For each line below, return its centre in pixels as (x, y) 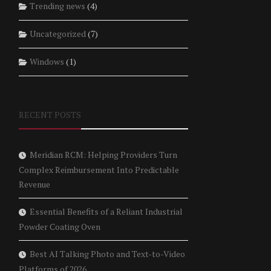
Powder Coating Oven (59, 227)
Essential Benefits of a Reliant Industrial (106, 212)
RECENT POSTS (50, 115)
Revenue (34, 184)
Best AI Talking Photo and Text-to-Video (107, 254)
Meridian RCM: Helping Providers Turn (103, 155)
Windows (47, 62)
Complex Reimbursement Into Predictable (99, 170)
